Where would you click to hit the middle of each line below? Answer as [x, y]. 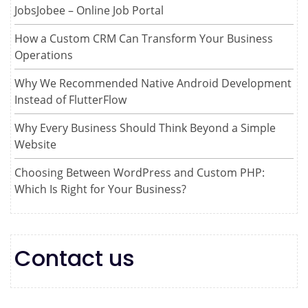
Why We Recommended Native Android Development [153, 83]
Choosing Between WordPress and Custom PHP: [140, 172]
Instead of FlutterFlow [70, 99]
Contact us [75, 258]
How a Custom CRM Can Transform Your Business [144, 38]
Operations [44, 55]
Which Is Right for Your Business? [100, 189]
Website [35, 144]
